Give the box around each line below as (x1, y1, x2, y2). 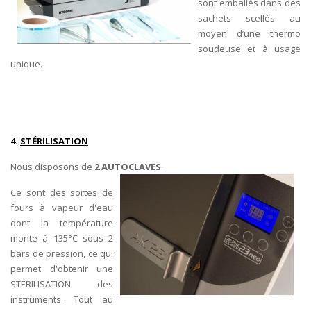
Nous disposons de (10, 160, 94, 173)
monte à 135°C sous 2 (10, 232, 113, 244)
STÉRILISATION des (10, 278, 113, 290)
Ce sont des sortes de (10, 186, 113, 199)
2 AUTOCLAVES (94, 160, 161, 173)
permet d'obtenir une (10, 262, 113, 275)
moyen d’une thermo (198, 27, 301, 40)
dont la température (10, 217, 113, 229)
